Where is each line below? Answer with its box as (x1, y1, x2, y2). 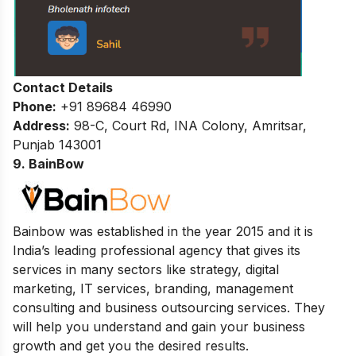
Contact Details (13, 79, 113, 96)
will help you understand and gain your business (13, 319, 305, 335)
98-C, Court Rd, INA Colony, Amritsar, (70, 118, 307, 134)
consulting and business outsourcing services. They (13, 300, 325, 316)
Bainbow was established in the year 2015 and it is (13, 223, 313, 240)
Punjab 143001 (13, 137, 102, 153)
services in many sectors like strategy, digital (13, 261, 279, 278)
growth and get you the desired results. (13, 338, 253, 354)
